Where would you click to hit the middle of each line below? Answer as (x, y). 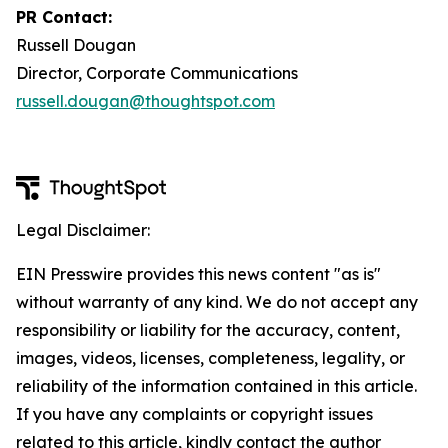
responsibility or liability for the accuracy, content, (208, 330)
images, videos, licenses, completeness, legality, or (210, 358)
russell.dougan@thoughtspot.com (145, 101)
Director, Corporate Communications (157, 73)
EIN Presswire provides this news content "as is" (198, 274)
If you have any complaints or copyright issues (194, 414)
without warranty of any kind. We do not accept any (217, 302)
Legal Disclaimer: (83, 230)
